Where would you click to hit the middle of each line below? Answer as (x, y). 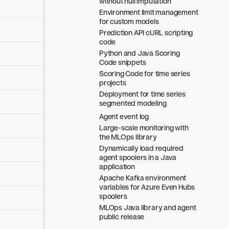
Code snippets (123, 62)
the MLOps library (128, 137)
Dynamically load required (142, 148)
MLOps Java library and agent (148, 207)
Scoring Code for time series (145, 73)
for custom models (129, 21)
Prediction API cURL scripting (146, 32)
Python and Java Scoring (140, 53)
